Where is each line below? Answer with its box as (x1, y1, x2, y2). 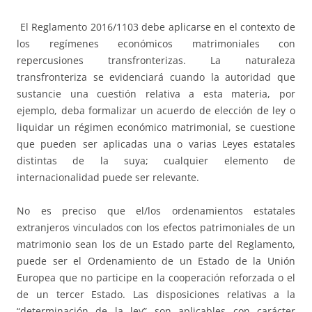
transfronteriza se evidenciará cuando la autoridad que (17, 70, 295, 84)
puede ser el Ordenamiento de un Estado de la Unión (17, 254, 295, 268)
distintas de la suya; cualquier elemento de (17, 154, 295, 168)
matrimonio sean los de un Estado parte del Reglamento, (17, 237, 295, 251)
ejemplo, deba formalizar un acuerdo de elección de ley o (17, 104, 295, 118)
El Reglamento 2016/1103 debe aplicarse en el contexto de (19, 20, 296, 34)
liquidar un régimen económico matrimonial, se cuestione (17, 120, 295, 134)
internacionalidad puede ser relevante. (17, 171, 199, 185)
